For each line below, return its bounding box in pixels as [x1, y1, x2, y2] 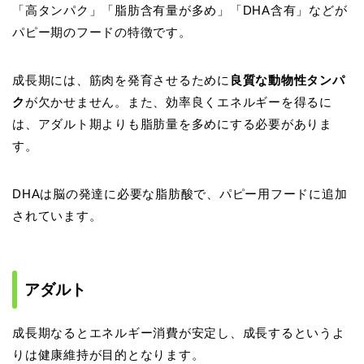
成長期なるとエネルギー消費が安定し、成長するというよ [12, 326, 345, 340]
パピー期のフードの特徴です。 [12, 24, 192, 39]
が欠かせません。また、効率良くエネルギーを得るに [24, 94, 333, 109]
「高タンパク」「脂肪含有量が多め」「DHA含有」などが [12, 2, 348, 17]
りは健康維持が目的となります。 [12, 348, 205, 362]
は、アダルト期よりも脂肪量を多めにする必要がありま [12, 116, 332, 131]
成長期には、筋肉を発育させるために [12, 72, 230, 87]
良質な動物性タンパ [229, 72, 345, 87]
